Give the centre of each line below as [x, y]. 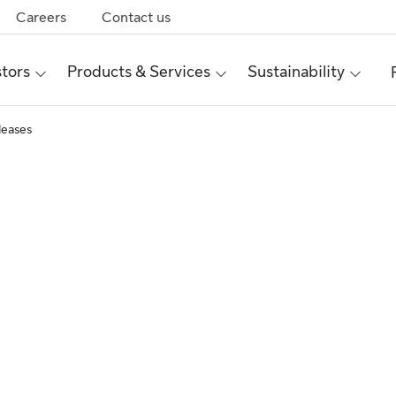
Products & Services [139, 71]
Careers [41, 18]
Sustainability [296, 71]
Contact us [136, 18]
